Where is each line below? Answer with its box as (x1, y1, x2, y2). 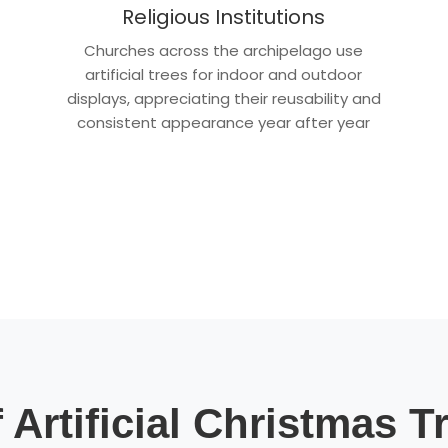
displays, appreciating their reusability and (66, 88, 381, 109)
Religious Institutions (122, 3, 326, 31)
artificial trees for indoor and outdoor (85, 64, 363, 85)
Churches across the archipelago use (84, 40, 364, 61)
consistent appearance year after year (77, 112, 371, 133)
